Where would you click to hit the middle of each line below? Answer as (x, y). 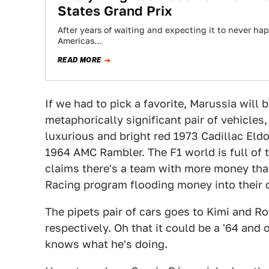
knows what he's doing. (106, 244)
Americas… (80, 41)
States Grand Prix (115, 11)
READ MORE (80, 60)
